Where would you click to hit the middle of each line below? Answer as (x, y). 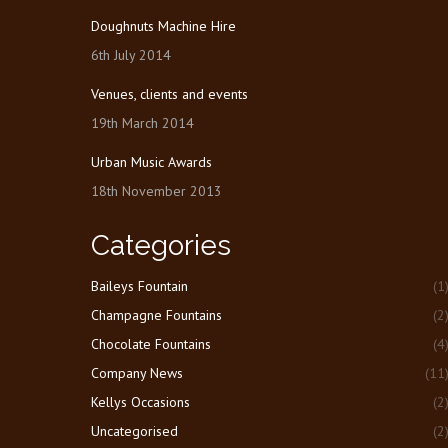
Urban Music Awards (151, 162)
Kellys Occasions (140, 402)
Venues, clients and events (169, 94)
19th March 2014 (142, 123)
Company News (137, 373)
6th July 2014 (131, 55)
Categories (161, 245)
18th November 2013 (156, 191)
